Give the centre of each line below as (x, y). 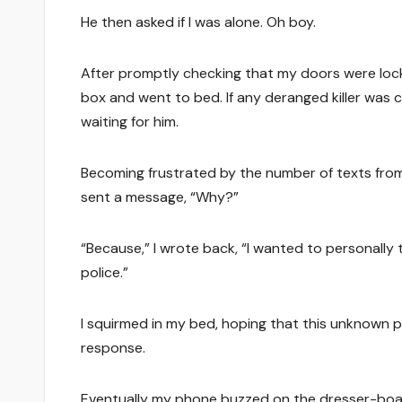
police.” (105, 272)
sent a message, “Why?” (160, 197)
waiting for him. (130, 121)
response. (113, 347)
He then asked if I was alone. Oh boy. (198, 22)
